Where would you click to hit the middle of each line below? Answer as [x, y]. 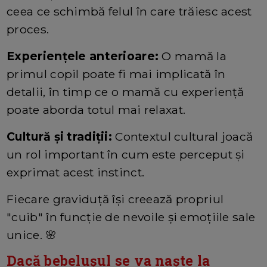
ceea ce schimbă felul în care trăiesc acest [129, 12]
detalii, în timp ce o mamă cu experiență [125, 92]
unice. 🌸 [32, 235]
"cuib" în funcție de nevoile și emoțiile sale [131, 217]
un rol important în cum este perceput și [126, 155]
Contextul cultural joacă [182, 137]
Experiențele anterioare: [83, 56]
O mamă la [193, 56]
